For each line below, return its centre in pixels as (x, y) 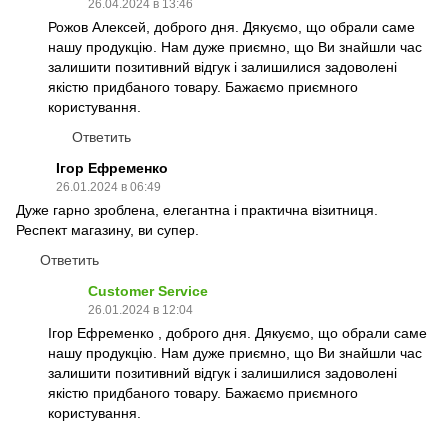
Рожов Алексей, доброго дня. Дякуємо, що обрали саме (231, 26)
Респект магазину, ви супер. (107, 229)
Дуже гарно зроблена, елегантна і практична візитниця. (197, 209)
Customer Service (148, 290)
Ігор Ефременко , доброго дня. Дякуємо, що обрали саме (237, 332)
